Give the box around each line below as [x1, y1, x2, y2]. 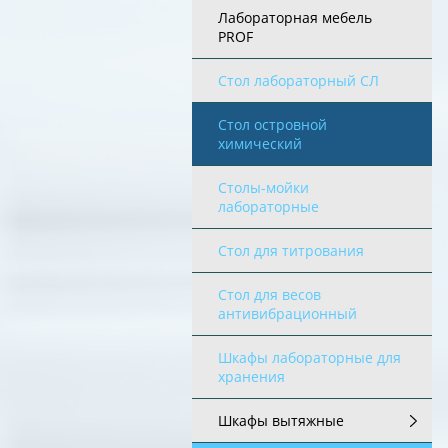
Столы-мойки [218, 178, 309, 197]
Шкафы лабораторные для [218, 348, 401, 367]
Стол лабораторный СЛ [218, 71, 379, 90]
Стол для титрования [218, 241, 364, 260]
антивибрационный [218, 304, 357, 323]
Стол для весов [218, 285, 321, 304]
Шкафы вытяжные [218, 411, 344, 430]
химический [218, 134, 302, 153]
